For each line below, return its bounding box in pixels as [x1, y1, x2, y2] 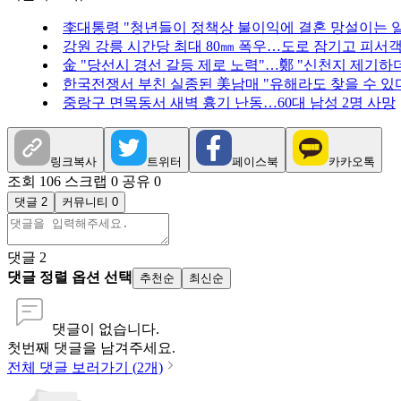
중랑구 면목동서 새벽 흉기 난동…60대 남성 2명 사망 [63, 95, 396, 111]
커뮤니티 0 [62, 195, 118, 209]
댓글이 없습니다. [52, 321, 159, 337]
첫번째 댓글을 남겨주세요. [7, 340, 175, 356]
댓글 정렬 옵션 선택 [7, 269, 132, 286]
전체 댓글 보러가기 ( [7, 360, 137, 376]
